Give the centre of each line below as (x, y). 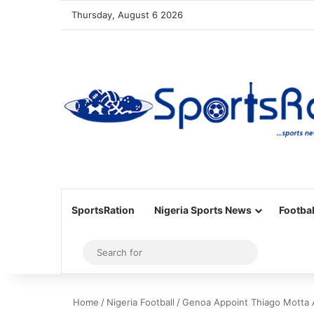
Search (267, 252)
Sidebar (98, 252)
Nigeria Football (141, 302)
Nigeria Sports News (203, 210)
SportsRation (103, 210)
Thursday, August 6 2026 (127, 15)
